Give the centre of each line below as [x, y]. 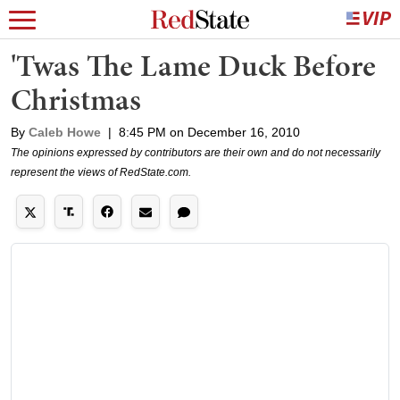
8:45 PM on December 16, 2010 [209, 132]
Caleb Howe [65, 132]
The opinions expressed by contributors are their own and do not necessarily [196, 153]
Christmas [76, 100]
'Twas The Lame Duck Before [193, 66]
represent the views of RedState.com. [101, 172]
